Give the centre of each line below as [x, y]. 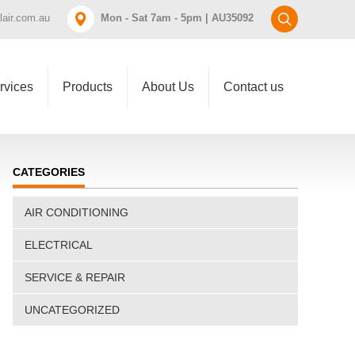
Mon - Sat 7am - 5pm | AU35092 [177, 18]
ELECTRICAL [59, 245]
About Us [168, 87]
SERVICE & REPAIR [75, 277]
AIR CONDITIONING [76, 212]
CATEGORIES [49, 172]
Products [88, 87]
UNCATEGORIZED [72, 310]
